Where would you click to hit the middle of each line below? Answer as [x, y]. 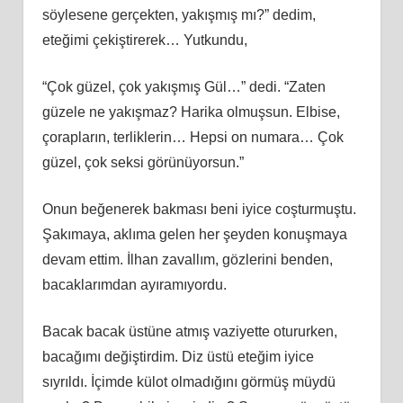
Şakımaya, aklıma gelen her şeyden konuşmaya [194, 234]
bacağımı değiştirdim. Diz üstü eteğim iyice [178, 356]
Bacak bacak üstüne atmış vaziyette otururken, [189, 331]
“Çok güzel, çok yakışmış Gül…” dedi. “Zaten [184, 86]
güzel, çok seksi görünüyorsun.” [143, 162]
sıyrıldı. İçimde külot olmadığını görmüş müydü [188, 381]
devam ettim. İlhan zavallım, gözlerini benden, [187, 259]
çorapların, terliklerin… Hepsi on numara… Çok [193, 137]
